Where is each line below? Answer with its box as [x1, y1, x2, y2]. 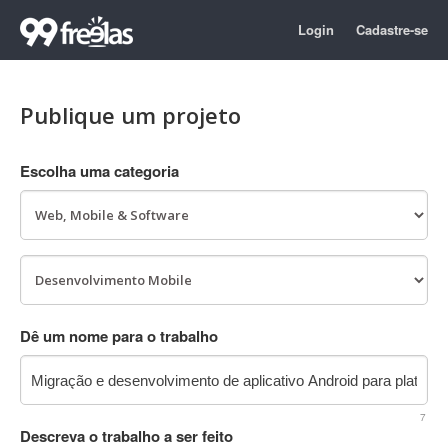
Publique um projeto [20, 100, 241, 130]
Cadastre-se [356, 20, 428, 39]
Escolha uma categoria [20, 160, 179, 182]
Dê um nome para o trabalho [20, 325, 218, 347]
